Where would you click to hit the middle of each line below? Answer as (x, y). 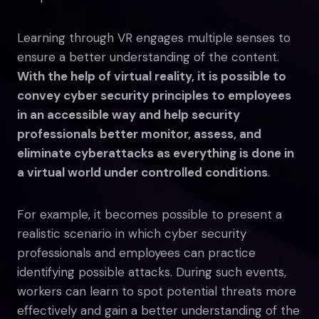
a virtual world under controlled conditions (142, 172)
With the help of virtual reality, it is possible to (152, 76)
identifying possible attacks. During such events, (152, 272)
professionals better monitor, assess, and (139, 134)
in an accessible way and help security (129, 114)
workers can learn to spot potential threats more (157, 291)
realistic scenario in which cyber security (132, 233)
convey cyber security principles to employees (154, 95)
